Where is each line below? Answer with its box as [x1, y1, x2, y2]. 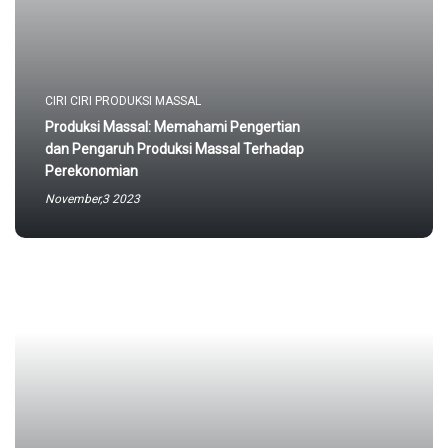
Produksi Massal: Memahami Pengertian [45, 119, 300, 135]
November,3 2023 [45, 192, 140, 206]
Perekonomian [45, 163, 138, 179]
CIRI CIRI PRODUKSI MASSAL [45, 94, 201, 108]
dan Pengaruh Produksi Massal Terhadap [45, 141, 304, 157]
